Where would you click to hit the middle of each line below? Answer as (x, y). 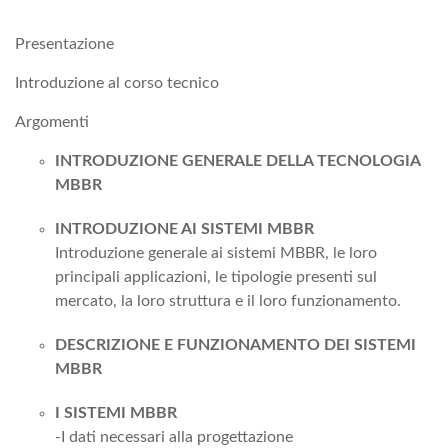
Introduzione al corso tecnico (117, 82)
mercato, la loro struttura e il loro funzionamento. (228, 300)
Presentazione (64, 43)
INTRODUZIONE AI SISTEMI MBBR (184, 228)
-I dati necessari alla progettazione (174, 436)
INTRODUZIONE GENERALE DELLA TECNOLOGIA (237, 160)
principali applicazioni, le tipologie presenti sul (216, 276)
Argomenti (52, 121)
